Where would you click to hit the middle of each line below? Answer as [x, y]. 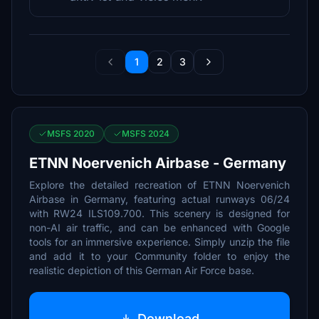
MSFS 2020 [71, 134]
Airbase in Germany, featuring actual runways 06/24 [159, 199]
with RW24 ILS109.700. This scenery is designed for [159, 213]
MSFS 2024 [146, 134]
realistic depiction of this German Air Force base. [142, 270]
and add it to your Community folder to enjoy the [159, 256]
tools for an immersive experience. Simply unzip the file [159, 242]
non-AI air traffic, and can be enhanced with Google [159, 228]
